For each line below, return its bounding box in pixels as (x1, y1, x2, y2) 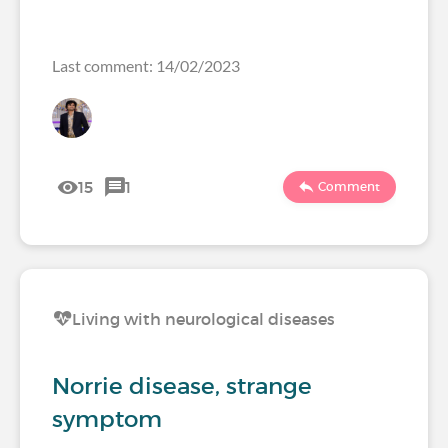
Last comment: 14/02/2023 (52, 56, 240, 75)
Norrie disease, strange (52, 372, 312, 400)
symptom (52, 405, 162, 433)
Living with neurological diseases (72, 309, 335, 329)
